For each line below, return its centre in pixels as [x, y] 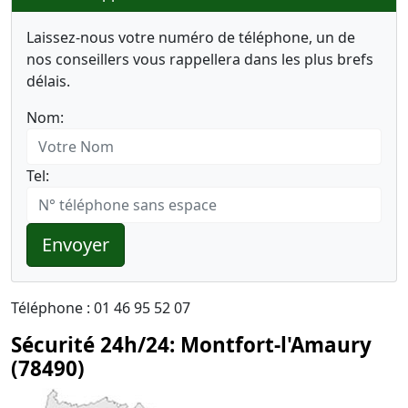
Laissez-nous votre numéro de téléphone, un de [191, 37]
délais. [48, 81]
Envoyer [76, 245]
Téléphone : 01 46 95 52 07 [101, 308]
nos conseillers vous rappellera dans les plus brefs [200, 59]
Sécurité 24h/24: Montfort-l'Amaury [191, 345]
